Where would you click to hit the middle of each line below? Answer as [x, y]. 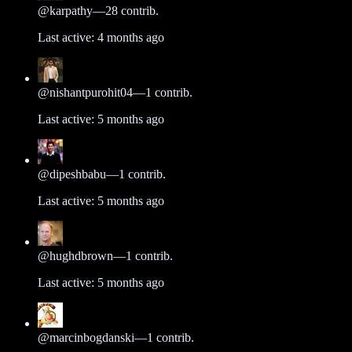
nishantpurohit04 [91, 92]
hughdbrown [81, 255]
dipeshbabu [78, 174]
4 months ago [131, 37]
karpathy [71, 10]
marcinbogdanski [92, 337]
